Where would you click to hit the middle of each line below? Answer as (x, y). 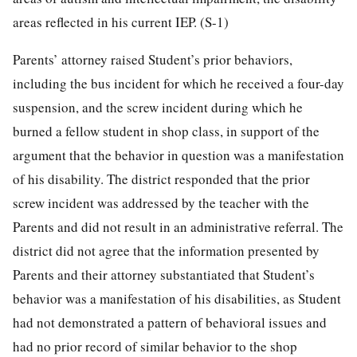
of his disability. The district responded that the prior (161, 178)
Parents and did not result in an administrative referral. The (178, 226)
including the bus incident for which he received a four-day (178, 83)
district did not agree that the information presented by (166, 250)
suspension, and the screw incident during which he (158, 107)
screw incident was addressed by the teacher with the (161, 202)
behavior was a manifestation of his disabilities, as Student (177, 298)
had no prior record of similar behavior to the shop (155, 346)
